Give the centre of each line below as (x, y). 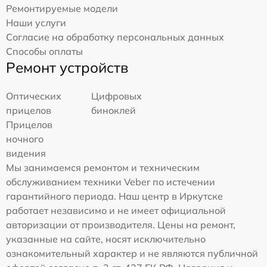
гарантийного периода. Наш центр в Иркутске (114, 196)
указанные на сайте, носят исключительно (106, 239)
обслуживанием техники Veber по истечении (111, 181)
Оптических (34, 96)
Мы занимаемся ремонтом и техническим (103, 167)
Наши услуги (36, 22)
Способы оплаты (44, 51)
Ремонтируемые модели (62, 8)
